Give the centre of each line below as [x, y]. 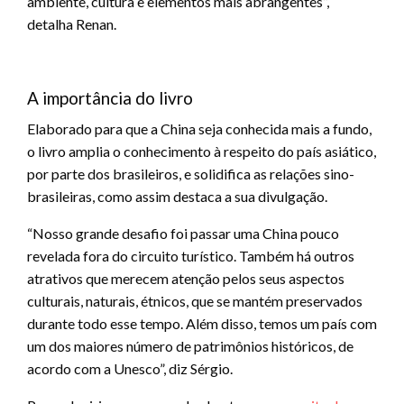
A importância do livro [110, 97]
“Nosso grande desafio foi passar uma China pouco [183, 233]
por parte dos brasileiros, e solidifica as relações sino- [191, 173]
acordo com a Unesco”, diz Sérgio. [130, 368]
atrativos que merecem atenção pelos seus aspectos [186, 278]
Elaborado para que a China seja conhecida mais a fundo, [199, 128]
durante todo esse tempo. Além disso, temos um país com [202, 323]
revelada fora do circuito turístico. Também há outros [191, 255]
